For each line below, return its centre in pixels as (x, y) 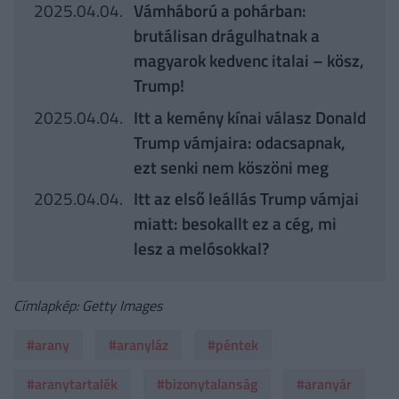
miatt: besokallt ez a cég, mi (235, 224)
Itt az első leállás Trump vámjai (246, 199)
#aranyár (324, 383)
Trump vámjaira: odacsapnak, (239, 142)
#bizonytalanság (207, 383)
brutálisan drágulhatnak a (226, 36)
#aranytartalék (72, 383)
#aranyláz (138, 344)
